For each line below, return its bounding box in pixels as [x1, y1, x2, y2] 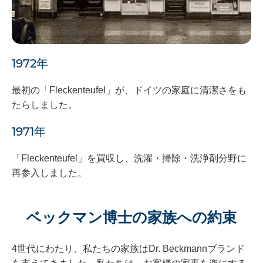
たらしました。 [12, 100, 77, 110]
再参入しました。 [12, 168, 87, 178]
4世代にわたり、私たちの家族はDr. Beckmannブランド [12, 244, 245, 254]
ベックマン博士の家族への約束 [26, 208, 237, 227]
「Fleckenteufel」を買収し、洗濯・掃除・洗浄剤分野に [12, 153, 247, 164]
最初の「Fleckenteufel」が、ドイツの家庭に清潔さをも [12, 85, 247, 96]
